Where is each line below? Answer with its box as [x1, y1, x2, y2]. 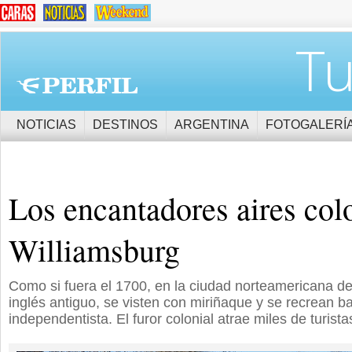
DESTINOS [93, 118, 158, 131]
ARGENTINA [174, 118, 249, 131]
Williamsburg [9, 229, 180, 270]
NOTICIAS [16, 118, 76, 131]
